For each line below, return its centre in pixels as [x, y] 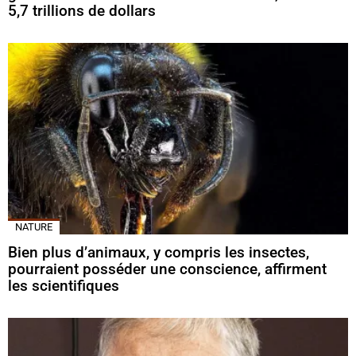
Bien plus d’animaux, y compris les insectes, [159, 253]
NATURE [34, 227]
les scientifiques [64, 286]
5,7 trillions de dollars [82, 11]
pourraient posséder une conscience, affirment [167, 269]
